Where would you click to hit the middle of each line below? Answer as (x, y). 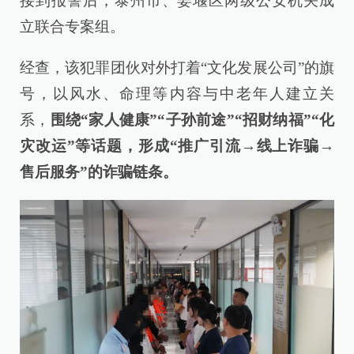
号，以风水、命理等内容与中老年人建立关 (177, 94)
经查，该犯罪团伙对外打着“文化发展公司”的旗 (177, 68)
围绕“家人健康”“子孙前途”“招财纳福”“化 (192, 120)
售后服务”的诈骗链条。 (99, 172)
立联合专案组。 (72, 27)
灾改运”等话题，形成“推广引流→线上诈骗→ (177, 146)
